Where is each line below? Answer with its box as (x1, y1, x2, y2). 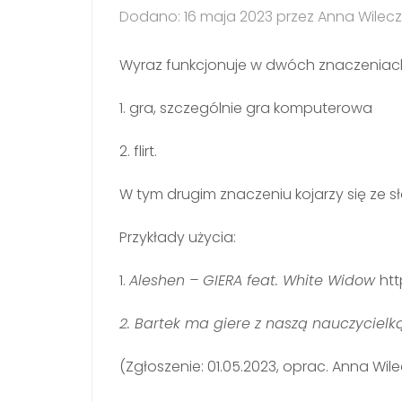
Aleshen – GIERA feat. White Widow (129, 269, 380, 291)
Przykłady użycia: (119, 226, 236, 248)
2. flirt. (119, 140, 157, 162)
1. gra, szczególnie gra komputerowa (119, 97, 372, 118)
